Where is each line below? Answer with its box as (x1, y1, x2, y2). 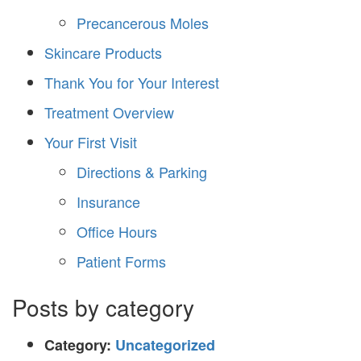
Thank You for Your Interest (44, 72, 219, 93)
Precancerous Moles (77, 12, 209, 34)
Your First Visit (44, 131, 137, 153)
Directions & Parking (77, 161, 207, 183)
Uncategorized (115, 334, 215, 356)
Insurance (77, 191, 140, 213)
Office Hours (77, 221, 157, 243)
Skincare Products (44, 42, 162, 64)
